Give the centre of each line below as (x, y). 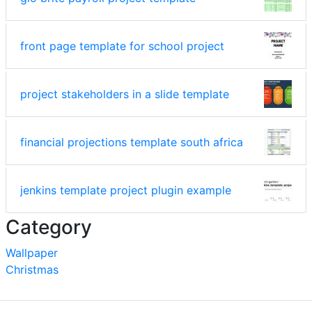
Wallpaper (32, 252)
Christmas (32, 269)
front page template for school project (122, 46)
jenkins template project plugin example (126, 190)
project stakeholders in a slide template (125, 94)
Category (49, 227)
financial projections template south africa (132, 142)
